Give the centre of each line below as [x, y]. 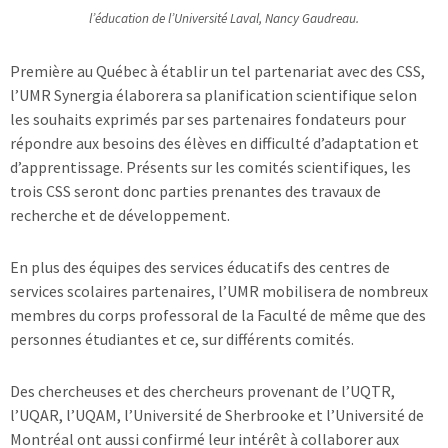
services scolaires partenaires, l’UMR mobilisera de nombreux [219, 290]
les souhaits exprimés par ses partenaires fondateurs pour [208, 118]
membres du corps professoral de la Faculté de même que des [218, 314]
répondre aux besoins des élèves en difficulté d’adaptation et [214, 142]
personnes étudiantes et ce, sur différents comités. [182, 338]
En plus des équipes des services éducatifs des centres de [200, 266]
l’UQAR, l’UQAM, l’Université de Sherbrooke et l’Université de [217, 414]
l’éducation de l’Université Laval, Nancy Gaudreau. [224, 18]
